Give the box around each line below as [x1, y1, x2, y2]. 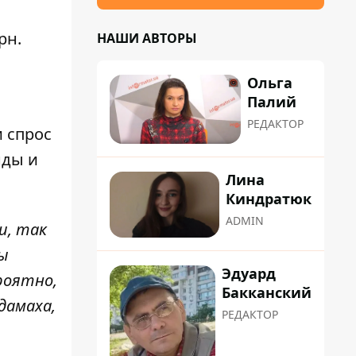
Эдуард [222, 263, 276, 283]
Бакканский [222, 282, 311, 302]
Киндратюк [226, 189, 311, 209]
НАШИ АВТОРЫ [97, 29, 197, 47]
